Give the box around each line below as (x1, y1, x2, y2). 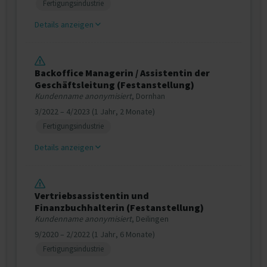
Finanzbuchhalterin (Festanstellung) (35, 201, 204, 213)
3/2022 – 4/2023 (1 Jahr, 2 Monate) (35, 106, 155, 117)
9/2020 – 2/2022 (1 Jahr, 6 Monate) (35, 229, 155, 240)
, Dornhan (132, 91, 165, 101)
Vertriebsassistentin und (35, 190, 149, 201)
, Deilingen (132, 213, 169, 224)
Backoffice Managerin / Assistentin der (35, 67, 210, 79)
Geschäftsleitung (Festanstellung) (35, 79, 194, 91)
